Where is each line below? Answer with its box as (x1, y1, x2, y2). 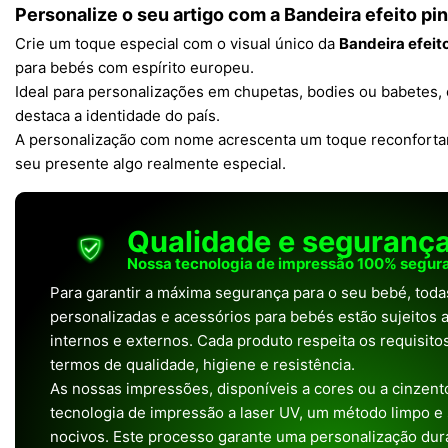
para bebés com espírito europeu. (15, 58, 254, 77)
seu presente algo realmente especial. (15, 154, 286, 173)
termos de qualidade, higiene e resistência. (50, 355, 355, 374)
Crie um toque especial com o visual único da (15, 34, 339, 53)
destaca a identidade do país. (15, 106, 220, 125)
